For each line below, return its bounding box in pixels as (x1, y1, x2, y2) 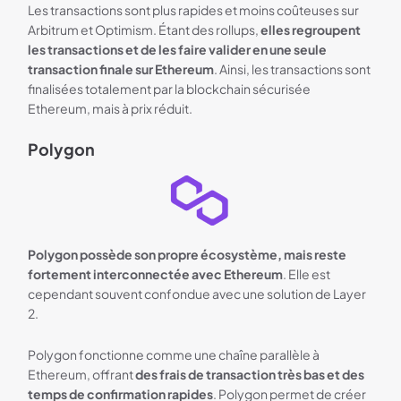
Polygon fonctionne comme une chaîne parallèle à (28, 346, 320, 363)
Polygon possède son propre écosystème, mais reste (28, 245, 347, 262)
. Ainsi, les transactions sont (214, 60, 371, 77)
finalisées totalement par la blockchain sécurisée (28, 80, 311, 97)
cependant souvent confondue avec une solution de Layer (28, 285, 367, 302)
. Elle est (283, 265, 331, 282)
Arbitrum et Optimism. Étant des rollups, (28, 21, 261, 38)
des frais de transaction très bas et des (135, 365, 365, 382)
